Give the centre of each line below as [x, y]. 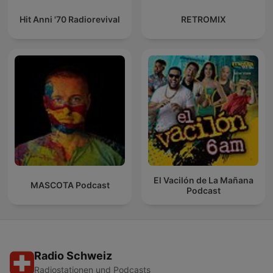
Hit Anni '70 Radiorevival [70, 19]
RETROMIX [203, 19]
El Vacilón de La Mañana [203, 180]
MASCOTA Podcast [70, 185]
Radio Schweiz [73, 256]
